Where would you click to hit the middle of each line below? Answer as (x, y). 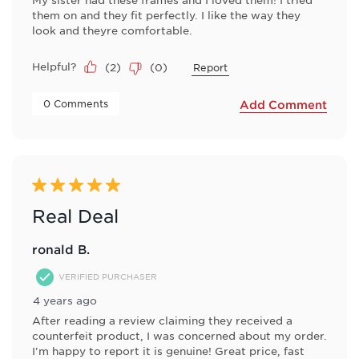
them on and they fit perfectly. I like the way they (166, 14)
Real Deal (75, 216)
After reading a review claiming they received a (162, 320)
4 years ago (65, 300)
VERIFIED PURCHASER (108, 276)
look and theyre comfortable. (112, 30)
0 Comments (77, 103)
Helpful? (54, 66)
